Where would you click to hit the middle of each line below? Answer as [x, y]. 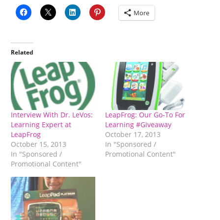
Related [22, 53]
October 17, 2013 [133, 135]
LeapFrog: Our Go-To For [145, 115]
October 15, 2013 [39, 144]
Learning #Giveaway [138, 125]
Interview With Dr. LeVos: [52, 115]
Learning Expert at [41, 125]
